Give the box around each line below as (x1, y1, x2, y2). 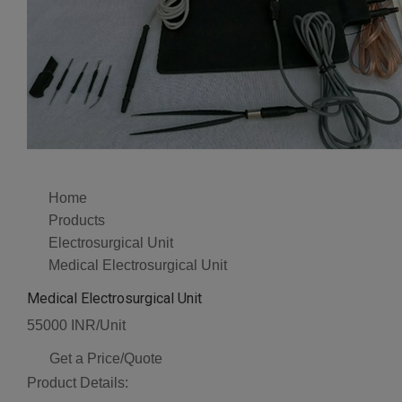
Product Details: (27, 375, 128, 391)
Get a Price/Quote (49, 351, 162, 367)
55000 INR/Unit (27, 318, 126, 334)
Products (48, 213, 105, 229)
